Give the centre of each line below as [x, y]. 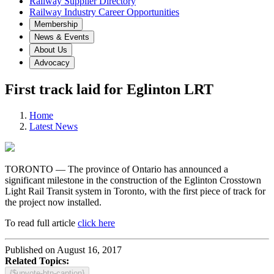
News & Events [62, 37]
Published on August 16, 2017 [63, 250]
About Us [51, 50]
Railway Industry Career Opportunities [104, 12]
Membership [56, 24]
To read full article [41, 223]
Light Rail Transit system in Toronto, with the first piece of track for [135, 191]
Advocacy [52, 63]
